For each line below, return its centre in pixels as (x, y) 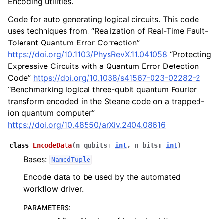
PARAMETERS (46, 207)
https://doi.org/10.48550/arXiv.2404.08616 (87, 124)
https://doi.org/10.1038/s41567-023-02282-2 (117, 77)
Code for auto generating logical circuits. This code (103, 19)
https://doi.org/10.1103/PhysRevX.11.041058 (88, 54)
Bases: (36, 159)
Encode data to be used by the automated (102, 177)
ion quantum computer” (51, 113)
